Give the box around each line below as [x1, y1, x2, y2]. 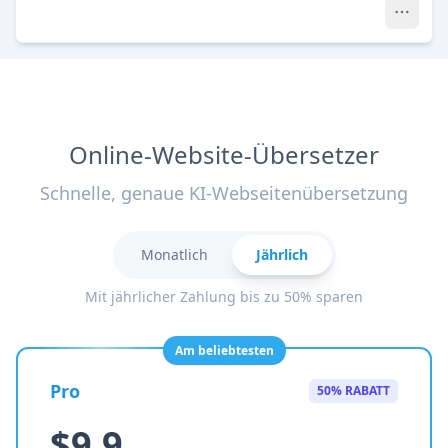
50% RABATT [317, 382, 390, 399]
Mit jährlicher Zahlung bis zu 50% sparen [85, 287, 363, 306]
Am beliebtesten [174, 342, 274, 359]
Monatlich [140, 245, 208, 264]
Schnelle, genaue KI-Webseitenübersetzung [40, 181, 408, 205]
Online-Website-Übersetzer [69, 138, 379, 171]
